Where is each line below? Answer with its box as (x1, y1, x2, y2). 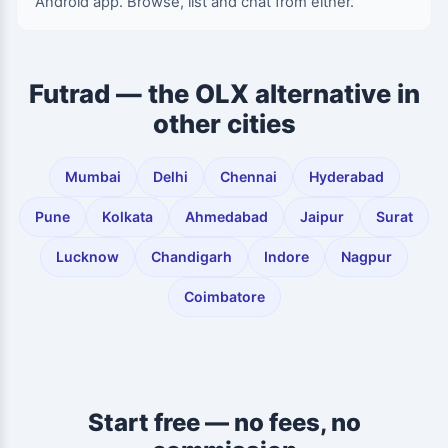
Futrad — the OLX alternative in (28, 78, 420, 109)
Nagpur (341, 248, 392, 265)
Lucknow (56, 248, 119, 265)
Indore (264, 248, 309, 265)
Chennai (219, 168, 277, 185)
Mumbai (64, 168, 121, 185)
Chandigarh (151, 248, 232, 265)
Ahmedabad (185, 208, 268, 225)
